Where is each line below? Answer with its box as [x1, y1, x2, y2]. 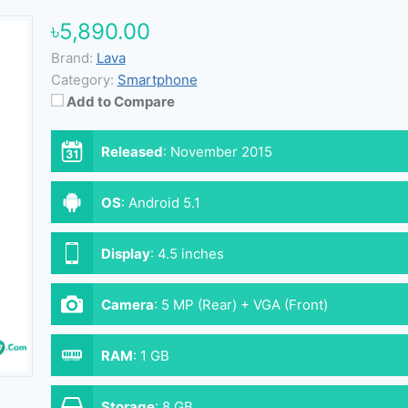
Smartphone [117, 71, 198, 88]
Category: [50, 71, 114, 88]
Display [100, 245, 150, 262]
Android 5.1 [127, 194, 200, 211]
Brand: [50, 49, 93, 66]
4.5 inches [157, 245, 224, 262]
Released [100, 143, 163, 160]
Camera [100, 296, 154, 313]
